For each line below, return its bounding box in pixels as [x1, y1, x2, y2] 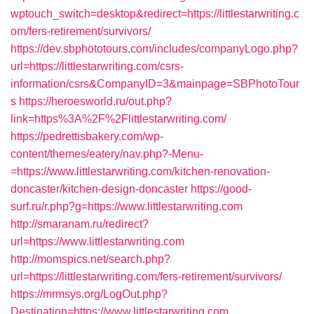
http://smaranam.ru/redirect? [11, 218, 149, 230]
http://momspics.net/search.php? [11, 253, 170, 265]
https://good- [191, 183, 252, 195]
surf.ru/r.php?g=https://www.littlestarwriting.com [11, 200, 243, 212]
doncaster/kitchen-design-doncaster [11, 183, 188, 195]
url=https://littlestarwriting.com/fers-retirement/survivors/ [11, 271, 282, 282]
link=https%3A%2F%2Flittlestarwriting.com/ [11, 113, 226, 125]
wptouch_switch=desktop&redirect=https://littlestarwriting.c [11, 8, 299, 20]
